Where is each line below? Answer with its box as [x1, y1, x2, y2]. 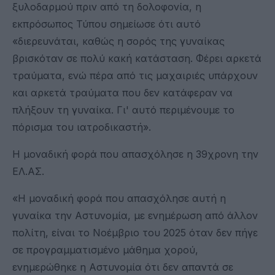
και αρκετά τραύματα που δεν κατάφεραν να [12, 86, 233, 99]
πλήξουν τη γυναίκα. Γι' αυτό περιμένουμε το [12, 103, 234, 116]
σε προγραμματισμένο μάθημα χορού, [12, 243, 198, 256]
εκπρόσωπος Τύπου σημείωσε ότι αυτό [12, 17, 201, 30]
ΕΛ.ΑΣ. [12, 165, 44, 177]
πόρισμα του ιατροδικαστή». [12, 120, 151, 133]
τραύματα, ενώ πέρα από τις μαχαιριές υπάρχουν [12, 69, 258, 82]
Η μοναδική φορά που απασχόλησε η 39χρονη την [12, 147, 258, 160]
